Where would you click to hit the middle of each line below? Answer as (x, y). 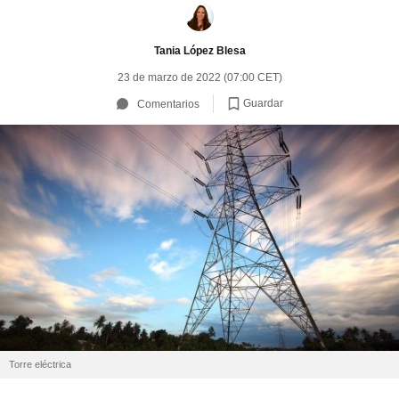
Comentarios (168, 104)
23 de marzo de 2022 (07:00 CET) (199, 77)
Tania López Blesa (199, 50)
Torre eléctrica (40, 365)
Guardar (263, 103)
